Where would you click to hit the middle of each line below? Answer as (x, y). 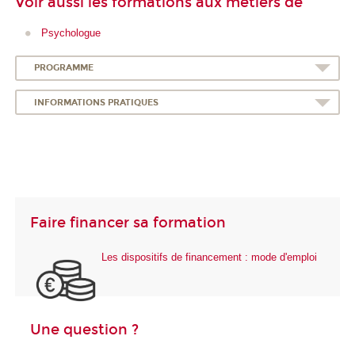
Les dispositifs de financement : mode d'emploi (209, 258)
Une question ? (84, 329)
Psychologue (71, 33)
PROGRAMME (63, 68)
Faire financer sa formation (128, 222)
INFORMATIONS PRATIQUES (96, 102)
